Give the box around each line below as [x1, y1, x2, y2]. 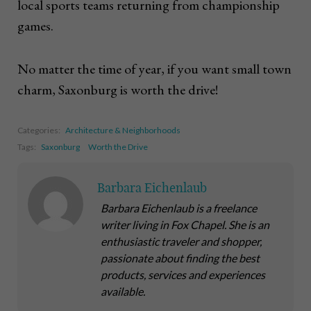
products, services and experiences [101, 268, 265, 282]
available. [101, 285, 145, 299]
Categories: [17, 125, 62, 136]
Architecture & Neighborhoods [65, 125, 180, 136]
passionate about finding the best [101, 251, 260, 265]
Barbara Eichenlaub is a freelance [101, 201, 257, 215]
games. [17, 17, 53, 35]
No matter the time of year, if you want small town [17, 60, 292, 78]
